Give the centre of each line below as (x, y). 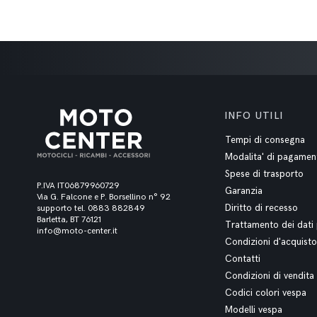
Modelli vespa (253, 310)
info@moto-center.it (77, 231)
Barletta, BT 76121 (69, 219)
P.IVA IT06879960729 (79, 185)
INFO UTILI (254, 116)
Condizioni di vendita (269, 276)
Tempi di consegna (265, 140)
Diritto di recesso (261, 208)
